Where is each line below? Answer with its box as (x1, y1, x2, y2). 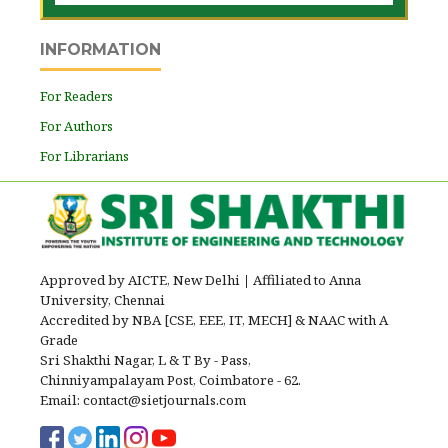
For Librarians (40, 147, 129, 166)
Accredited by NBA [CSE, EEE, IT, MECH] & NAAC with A (40, 310, 388, 329)
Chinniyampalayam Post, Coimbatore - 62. (40, 370, 301, 389)
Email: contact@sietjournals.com (40, 390, 246, 409)
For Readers (40, 87, 113, 106)
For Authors (40, 117, 113, 136)
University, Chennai (40, 290, 168, 309)
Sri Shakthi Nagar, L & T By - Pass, (40, 350, 251, 369)
